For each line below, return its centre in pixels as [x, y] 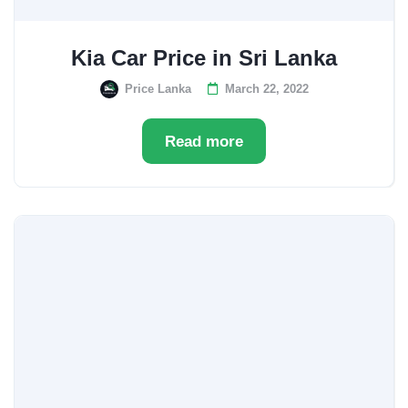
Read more [204, 142]
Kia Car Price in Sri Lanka [204, 58]
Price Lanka [158, 89]
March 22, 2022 [266, 89]
